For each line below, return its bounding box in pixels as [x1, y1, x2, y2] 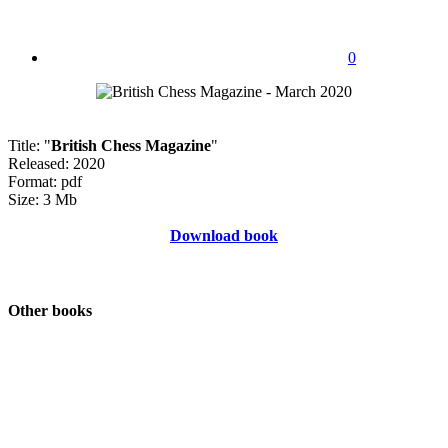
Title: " [8, 136, 51, 154]
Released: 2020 [8, 154, 105, 172]
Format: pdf [8, 172, 82, 190]
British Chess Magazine [51, 136, 211, 154]
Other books [8, 302, 92, 320]
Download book [170, 226, 278, 244]
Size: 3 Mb [8, 190, 77, 208]
